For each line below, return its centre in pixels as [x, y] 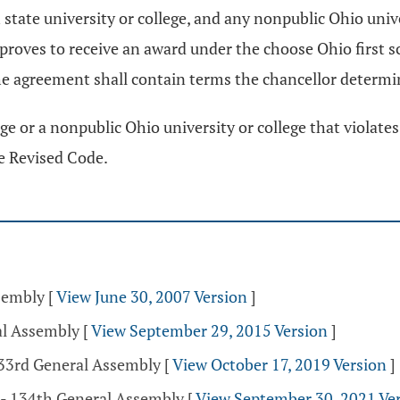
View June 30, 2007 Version [152, 296]
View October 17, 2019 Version [279, 364]
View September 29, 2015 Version [209, 330]
